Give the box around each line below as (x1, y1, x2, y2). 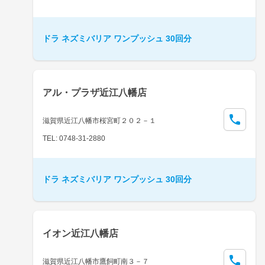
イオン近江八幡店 (43, 228, 118, 238)
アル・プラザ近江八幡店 (43, 87, 147, 98)
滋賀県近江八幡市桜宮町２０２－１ (43, 116, 156, 125)
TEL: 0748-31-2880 (43, 134, 105, 143)
